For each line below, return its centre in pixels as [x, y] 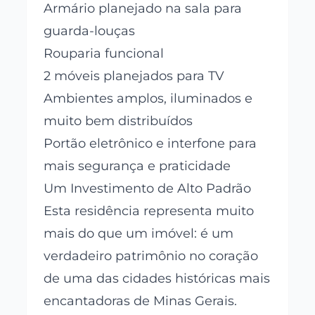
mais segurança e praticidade [137, 166]
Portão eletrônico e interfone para [150, 143]
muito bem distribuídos [118, 121]
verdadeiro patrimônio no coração [151, 256]
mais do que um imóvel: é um [139, 233]
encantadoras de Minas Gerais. [141, 301]
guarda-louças [90, 31]
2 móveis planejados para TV [134, 76]
